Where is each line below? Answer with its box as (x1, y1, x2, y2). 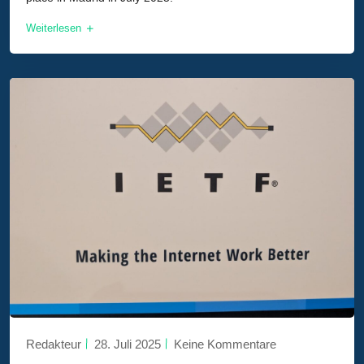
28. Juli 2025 (94, 336, 161, 351)
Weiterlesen (26, 22, 84, 35)
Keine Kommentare (174, 336, 276, 351)
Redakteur (26, 336, 81, 351)
